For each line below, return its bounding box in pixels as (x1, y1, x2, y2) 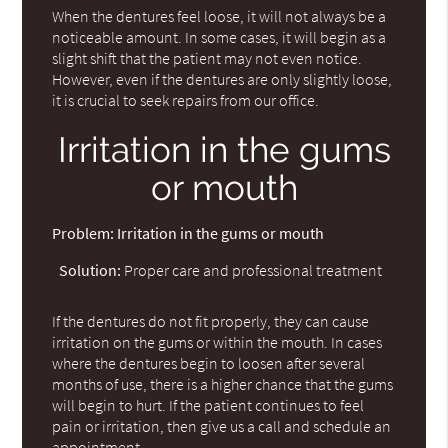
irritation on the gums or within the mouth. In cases (52, 331, 383, 352)
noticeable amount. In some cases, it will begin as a (52, 26, 387, 47)
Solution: (59, 259, 122, 280)
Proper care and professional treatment (121, 259, 383, 280)
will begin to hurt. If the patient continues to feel (52, 394, 365, 415)
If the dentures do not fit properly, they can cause (52, 310, 370, 331)
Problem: (52, 222, 115, 243)
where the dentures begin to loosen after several (52, 352, 366, 373)
